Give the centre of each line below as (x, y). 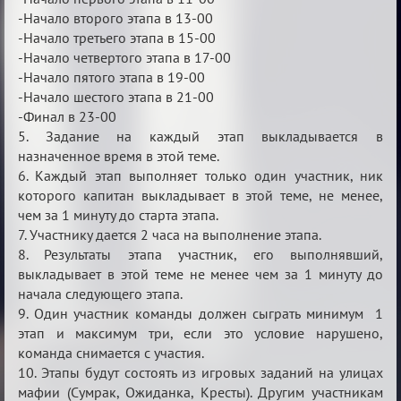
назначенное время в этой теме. (119, 155)
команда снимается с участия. (111, 352)
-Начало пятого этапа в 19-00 (111, 77)
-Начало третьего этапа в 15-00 (117, 37)
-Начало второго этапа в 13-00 (115, 17)
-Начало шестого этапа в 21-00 (116, 96)
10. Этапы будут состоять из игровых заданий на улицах (200, 372)
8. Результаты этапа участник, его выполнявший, (200, 254)
